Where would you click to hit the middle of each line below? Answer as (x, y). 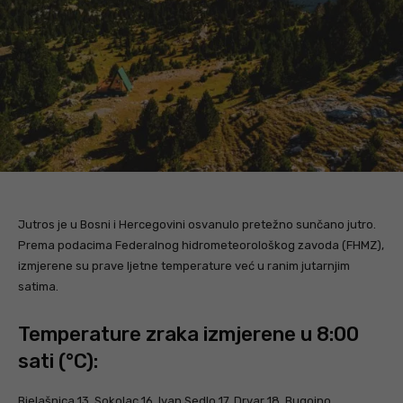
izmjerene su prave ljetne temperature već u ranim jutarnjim (184, 265)
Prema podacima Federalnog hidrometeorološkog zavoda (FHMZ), (201, 245)
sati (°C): (58, 361)
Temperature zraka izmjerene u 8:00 (188, 334)
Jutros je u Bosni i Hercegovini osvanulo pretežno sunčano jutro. (197, 224)
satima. (38, 286)
